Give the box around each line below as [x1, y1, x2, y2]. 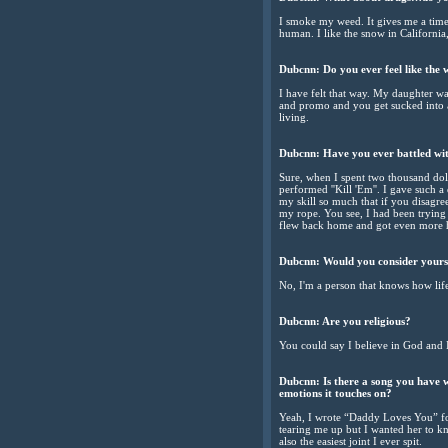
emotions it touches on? [279, 386, 392, 399]
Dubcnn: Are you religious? [279, 314, 411, 327]
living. [279, 110, 309, 123]
